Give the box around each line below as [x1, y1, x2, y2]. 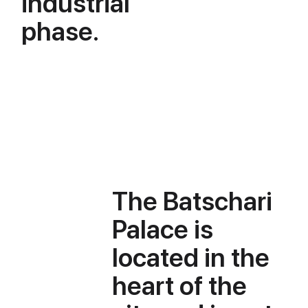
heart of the [112, 270, 247, 302]
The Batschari [112, 186, 273, 217]
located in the [112, 242, 270, 274]
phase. [21, 16, 99, 47]
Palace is [112, 214, 214, 245]
